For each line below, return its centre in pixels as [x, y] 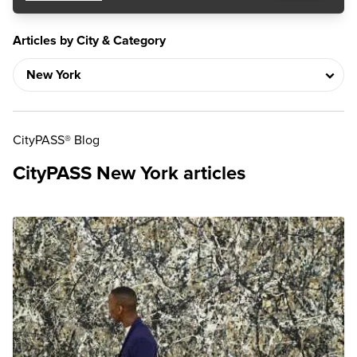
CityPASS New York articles [129, 173]
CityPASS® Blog [56, 140]
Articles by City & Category [89, 41]
